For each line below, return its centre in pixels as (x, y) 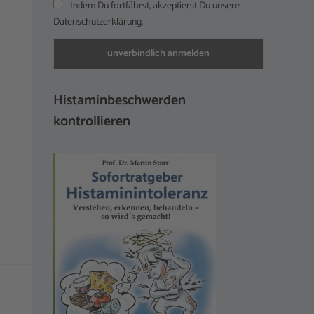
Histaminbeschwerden (120, 100)
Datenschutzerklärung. (98, 22)
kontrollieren (92, 121)
